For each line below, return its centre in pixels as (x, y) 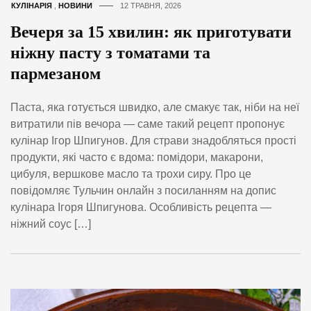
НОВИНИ (75, 6)
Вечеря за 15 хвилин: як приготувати (151, 32)
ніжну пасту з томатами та (110, 53)
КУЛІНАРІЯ (32, 6)
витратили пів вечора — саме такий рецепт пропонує (148, 124)
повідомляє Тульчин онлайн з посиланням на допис (143, 190)
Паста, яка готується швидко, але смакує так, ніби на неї (155, 107)
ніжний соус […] (51, 224)
